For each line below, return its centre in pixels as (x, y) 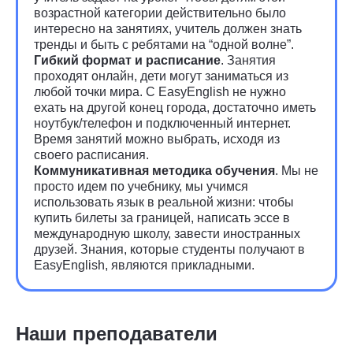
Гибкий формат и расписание (127, 60)
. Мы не (297, 171)
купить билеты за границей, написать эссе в (162, 218)
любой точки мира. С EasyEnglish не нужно (160, 92)
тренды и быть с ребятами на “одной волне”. (164, 45)
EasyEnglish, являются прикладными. (144, 265)
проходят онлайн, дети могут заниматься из (161, 76)
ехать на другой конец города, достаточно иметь (175, 108)
